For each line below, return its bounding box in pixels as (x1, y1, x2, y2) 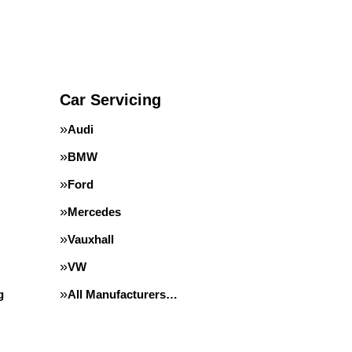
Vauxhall (68, 233, 114, 246)
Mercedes (68, 205, 121, 218)
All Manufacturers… (68, 288, 178, 301)
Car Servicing (60, 91, 161, 108)
